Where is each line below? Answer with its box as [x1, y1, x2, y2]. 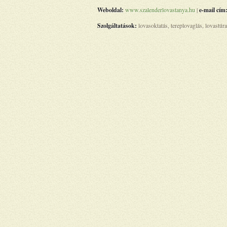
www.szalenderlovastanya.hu [125, 6, 195, 14]
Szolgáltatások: [97, 21, 137, 30]
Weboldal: [97, 6, 124, 14]
